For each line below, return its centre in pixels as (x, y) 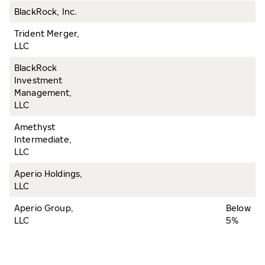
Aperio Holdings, (49, 174)
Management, (43, 93)
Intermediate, (43, 139)
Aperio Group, (44, 208)
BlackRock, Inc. (46, 12)
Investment (38, 80)
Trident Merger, (47, 33)
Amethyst (35, 127)
